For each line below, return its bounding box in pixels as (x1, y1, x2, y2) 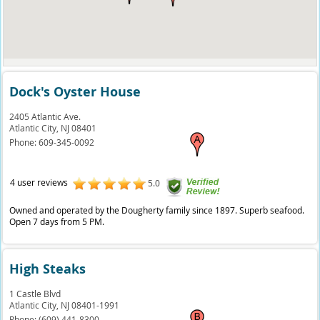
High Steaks (9, 260, 86, 278)
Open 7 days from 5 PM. (9, 216, 105, 227)
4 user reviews (9, 176, 68, 188)
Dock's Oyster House (9, 83, 141, 101)
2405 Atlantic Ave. (9, 111, 81, 122)
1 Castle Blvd (9, 288, 61, 299)
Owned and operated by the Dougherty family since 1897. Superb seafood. (9, 204, 305, 216)
